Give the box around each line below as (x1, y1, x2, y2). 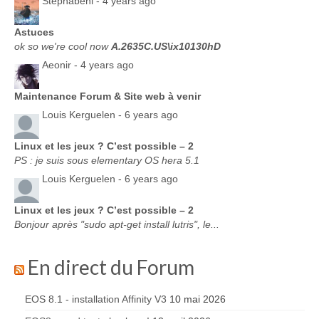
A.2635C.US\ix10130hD (111, 40, 221, 52)
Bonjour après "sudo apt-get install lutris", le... (14, 218, 219, 230)
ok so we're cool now (14, 40, 111, 52)
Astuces (14, 26, 54, 38)
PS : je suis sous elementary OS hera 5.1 (14, 154, 199, 166)
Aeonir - (42, 59, 80, 71)
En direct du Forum (28, 254, 194, 279)
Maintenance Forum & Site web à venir (14, 90, 201, 102)
